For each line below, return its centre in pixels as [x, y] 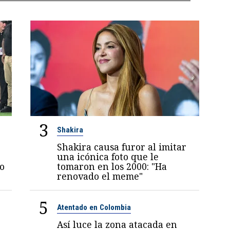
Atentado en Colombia [94, 207]
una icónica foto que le [108, 156]
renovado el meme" [100, 176]
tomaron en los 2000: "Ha [112, 166]
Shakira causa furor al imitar [122, 147]
